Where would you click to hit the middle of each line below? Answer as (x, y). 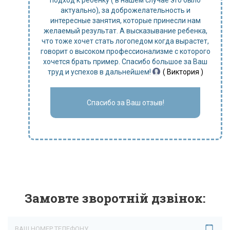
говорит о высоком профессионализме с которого (125, 51)
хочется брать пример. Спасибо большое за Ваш (125, 62)
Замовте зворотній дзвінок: (115, 198)
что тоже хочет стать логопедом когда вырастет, (125, 41)
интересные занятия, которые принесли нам (125, 21)
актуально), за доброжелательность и (125, 10)
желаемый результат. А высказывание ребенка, (125, 31)
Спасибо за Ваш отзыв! (125, 103)
